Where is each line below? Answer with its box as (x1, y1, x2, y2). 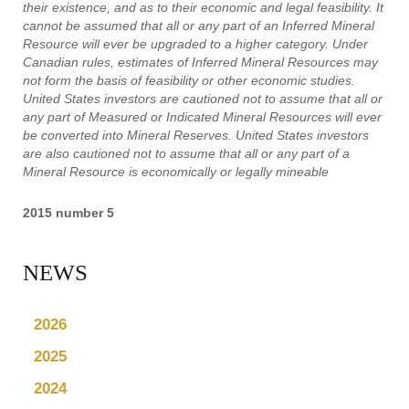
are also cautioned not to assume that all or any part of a (23, 146, 350, 161)
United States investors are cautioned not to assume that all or (23, 91, 383, 106)
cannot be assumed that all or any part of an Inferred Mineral (23, 18, 374, 33)
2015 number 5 (23, 205, 114, 220)
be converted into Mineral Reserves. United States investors (23, 128, 369, 142)
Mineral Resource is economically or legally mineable (23, 164, 329, 179)
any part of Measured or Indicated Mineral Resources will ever (23, 110, 382, 124)
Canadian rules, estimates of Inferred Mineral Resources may (23, 55, 378, 69)
